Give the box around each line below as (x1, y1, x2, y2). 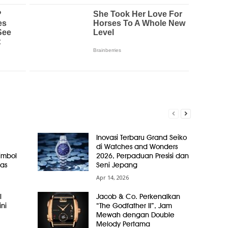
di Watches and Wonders (96, 142, 178, 151)
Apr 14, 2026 (96, 174, 129, 182)
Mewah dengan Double (96, 211, 175, 219)
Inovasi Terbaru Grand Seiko (96, 133, 187, 142)
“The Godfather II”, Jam (96, 202, 172, 210)
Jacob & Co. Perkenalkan (96, 192, 180, 201)
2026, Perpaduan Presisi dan (96, 152, 189, 160)
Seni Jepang (96, 161, 137, 169)
